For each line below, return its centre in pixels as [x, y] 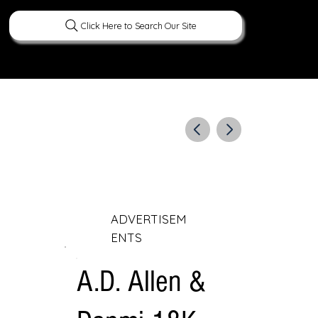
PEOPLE [71, 64]
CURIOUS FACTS [142, 64]
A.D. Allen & [141, 281]
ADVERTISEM [148, 219]
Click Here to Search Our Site [138, 25]
